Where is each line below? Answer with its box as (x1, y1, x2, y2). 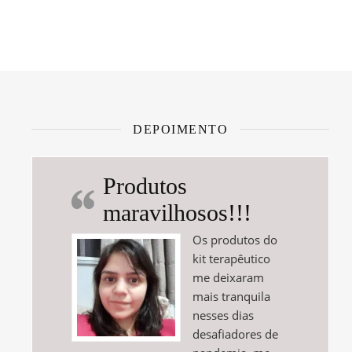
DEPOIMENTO (133, 122, 229, 136)
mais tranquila (192, 288, 270, 304)
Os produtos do (192, 231, 277, 247)
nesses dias (192, 306, 254, 323)
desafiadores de (192, 325, 278, 342)
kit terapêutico (192, 250, 270, 266)
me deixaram (192, 269, 264, 285)
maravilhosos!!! (103, 199, 251, 225)
